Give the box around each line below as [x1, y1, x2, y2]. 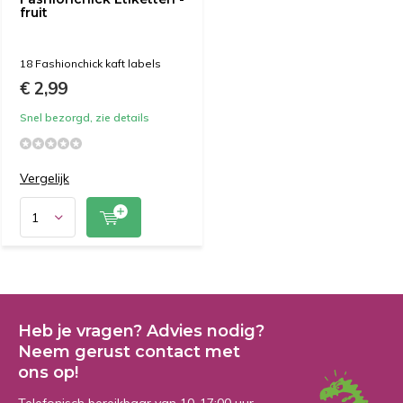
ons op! [18, 363, 78, 382]
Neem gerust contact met [18, 342, 240, 362]
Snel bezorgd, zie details [20, 111, 149, 124]
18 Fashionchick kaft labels [20, 57, 161, 70]
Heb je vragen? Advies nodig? [18, 321, 264, 341]
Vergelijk [20, 170, 69, 186]
